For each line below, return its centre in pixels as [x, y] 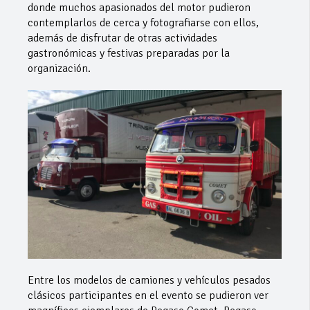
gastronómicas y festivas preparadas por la [129, 53]
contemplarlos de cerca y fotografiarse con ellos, [143, 22]
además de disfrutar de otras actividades [122, 38]
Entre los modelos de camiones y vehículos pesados [149, 281]
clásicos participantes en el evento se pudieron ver [148, 296]
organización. [59, 68]
